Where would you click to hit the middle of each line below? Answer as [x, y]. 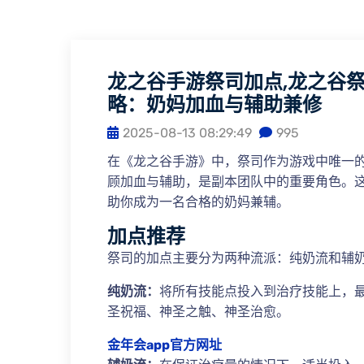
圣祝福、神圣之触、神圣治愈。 [198, 312]
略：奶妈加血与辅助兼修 [214, 104]
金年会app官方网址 [165, 345]
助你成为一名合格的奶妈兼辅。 [198, 202]
